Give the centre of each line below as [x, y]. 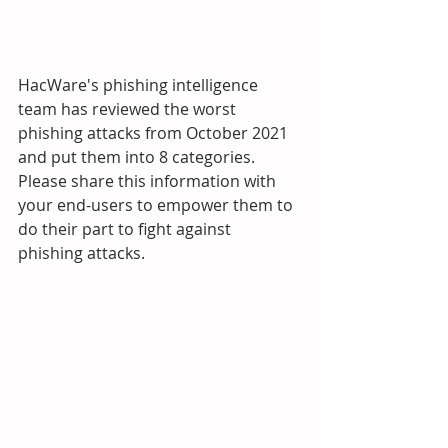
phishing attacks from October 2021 [155, 132]
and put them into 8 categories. [138, 156]
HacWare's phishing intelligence [140, 84]
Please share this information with [149, 180]
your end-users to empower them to [157, 204]
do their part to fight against [126, 228]
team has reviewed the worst [129, 108]
